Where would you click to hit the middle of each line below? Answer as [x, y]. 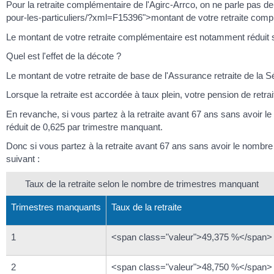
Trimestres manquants [56, 207]
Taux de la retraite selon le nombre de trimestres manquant [142, 183]
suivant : [23, 159]
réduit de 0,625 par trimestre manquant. [84, 127]
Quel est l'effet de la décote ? [64, 56]
